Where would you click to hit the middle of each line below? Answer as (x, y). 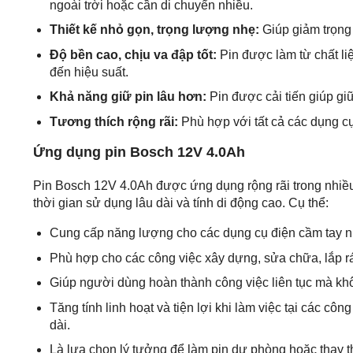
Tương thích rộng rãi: (113, 121)
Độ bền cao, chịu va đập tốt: (133, 54)
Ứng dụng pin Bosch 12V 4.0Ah (139, 152)
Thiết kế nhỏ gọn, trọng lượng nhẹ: (154, 30)
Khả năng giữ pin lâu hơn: (128, 97)
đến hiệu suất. (89, 72)
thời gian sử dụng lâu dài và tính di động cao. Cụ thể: (181, 203)
